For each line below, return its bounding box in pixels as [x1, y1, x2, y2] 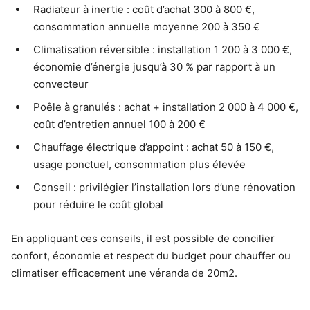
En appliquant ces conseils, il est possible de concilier [11, 232, 275, 246]
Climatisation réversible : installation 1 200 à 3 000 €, [33, 43, 292, 57]
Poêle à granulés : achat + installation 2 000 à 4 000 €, [33, 100, 298, 114]
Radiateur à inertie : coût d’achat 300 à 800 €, [33, 3, 255, 17]
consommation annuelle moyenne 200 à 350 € [33, 20, 260, 34]
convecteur [33, 77, 89, 91]
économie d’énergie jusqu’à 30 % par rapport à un [33, 60, 275, 74]
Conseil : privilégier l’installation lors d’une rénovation [33, 181, 295, 194]
